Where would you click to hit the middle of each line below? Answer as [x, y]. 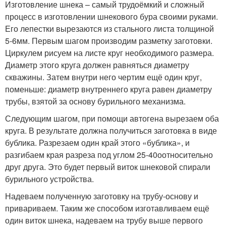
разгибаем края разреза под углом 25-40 [81, 155]
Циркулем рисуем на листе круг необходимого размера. [109, 53]
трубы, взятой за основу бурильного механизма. [95, 101]
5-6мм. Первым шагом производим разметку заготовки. [109, 41]
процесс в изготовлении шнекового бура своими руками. [111, 17]
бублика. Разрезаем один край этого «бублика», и [97, 143]
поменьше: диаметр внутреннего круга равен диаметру [108, 89]
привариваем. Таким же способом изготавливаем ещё [107, 208]
